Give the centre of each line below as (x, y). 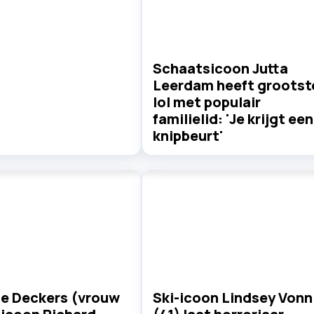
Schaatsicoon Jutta (220, 68)
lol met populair (206, 102)
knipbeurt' (187, 135)
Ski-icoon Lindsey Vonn (232, 298)
